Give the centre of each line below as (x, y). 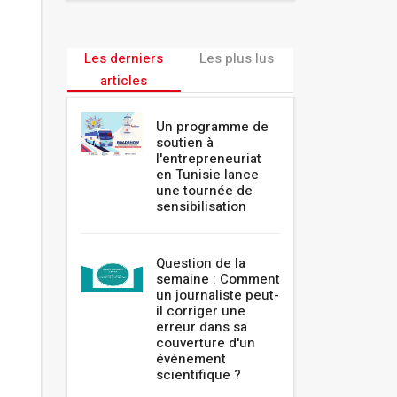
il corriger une (201, 311)
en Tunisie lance (207, 175)
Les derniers (124, 59)
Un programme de (212, 127)
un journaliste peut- (218, 296)
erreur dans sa (202, 327)
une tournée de (204, 191)
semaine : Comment (218, 280)
